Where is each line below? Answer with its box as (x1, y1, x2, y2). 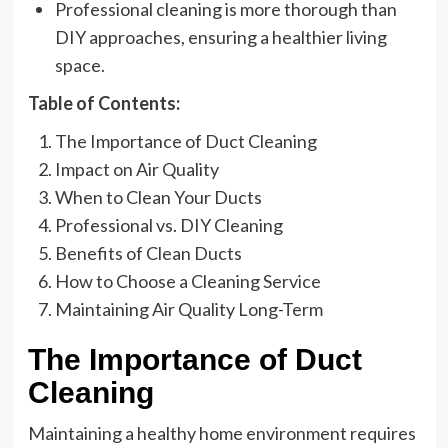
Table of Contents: (27, 92, 180, 114)
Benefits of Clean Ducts (54, 242, 242, 264)
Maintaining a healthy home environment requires (27, 422, 416, 444)
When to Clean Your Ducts (54, 186, 262, 208)
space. (54, 54, 105, 76)
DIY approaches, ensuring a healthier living (54, 26, 387, 48)
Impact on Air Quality (54, 158, 219, 180)
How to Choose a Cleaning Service (54, 270, 321, 292)
